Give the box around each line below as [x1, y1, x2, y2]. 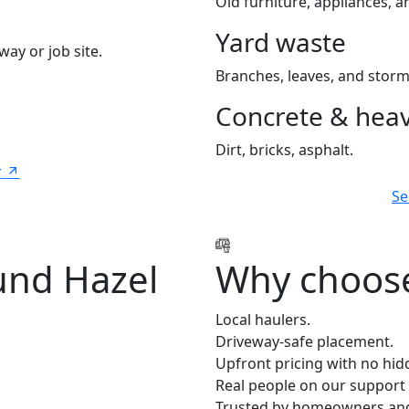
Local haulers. [215, 309, 310, 330]
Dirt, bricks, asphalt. [215, 139, 353, 160]
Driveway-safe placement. [215, 330, 393, 351]
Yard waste [215, 24, 346, 59]
